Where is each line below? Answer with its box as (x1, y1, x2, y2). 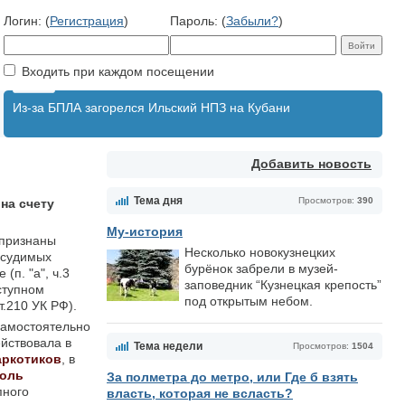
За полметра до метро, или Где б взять (107, 370, 358, 384)
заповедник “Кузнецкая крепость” (184, 278, 381, 292)
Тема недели (134, 340, 202, 353)
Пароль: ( (170, 14, 226, 28)
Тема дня (134, 194, 183, 207)
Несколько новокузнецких (184, 245, 335, 259)
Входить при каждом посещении (18, 64, 214, 79)
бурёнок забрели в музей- (184, 261, 338, 276)
